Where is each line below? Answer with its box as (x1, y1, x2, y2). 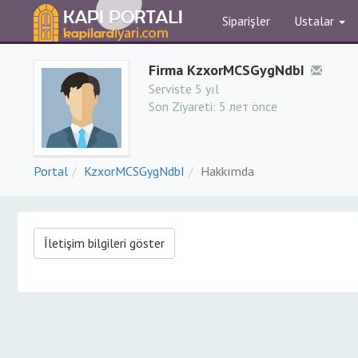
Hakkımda (201, 163, 254, 179)
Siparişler (222, 13, 270, 29)
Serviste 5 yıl (149, 81, 219, 97)
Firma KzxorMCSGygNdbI (149, 61, 304, 79)
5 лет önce (219, 98, 277, 114)
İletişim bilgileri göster (44, 235, 165, 251)
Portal (34, 163, 68, 179)
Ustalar (294, 13, 337, 29)
